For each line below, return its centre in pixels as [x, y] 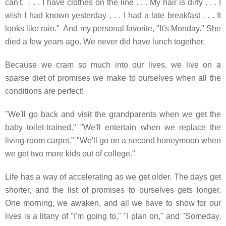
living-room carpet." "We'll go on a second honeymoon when [113, 140]
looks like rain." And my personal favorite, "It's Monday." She [113, 28]
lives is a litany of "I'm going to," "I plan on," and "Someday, [113, 216]
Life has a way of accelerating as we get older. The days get [113, 177]
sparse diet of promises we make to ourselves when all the [113, 78]
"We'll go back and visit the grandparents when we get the [113, 114]
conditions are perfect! [44, 91]
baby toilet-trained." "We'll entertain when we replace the [113, 127]
